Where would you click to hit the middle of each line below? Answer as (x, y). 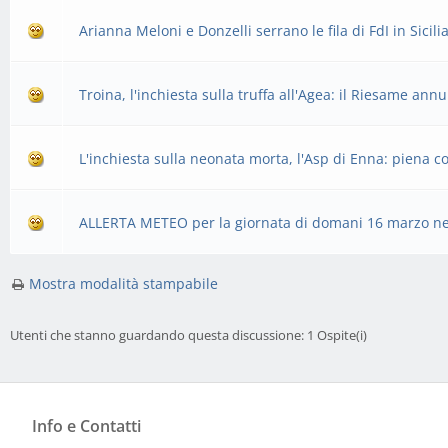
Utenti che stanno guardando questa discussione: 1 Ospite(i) (188, 335)
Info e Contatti (86, 426)
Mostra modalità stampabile (123, 283)
